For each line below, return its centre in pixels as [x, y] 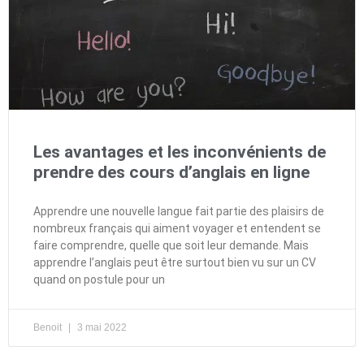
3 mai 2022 [101, 327]
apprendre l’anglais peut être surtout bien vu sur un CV [175, 262]
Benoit [49, 327]
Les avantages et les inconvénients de [180, 152]
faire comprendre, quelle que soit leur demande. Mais [171, 245]
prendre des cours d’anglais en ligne [171, 172]
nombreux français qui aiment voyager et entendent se [177, 228]
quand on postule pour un [99, 279]
